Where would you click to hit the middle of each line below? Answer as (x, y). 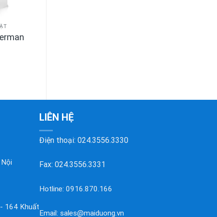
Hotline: (53, 189)
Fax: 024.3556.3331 (72, 164)
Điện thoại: (58, 140)
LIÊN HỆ (56, 117)
